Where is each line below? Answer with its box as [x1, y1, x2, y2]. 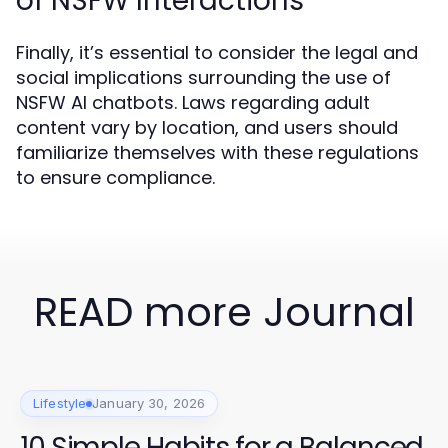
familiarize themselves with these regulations [16, 140, 419, 165]
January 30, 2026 [92, 395, 206, 411]
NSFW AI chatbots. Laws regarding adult [16, 90, 370, 115]
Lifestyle [33, 395, 87, 411]
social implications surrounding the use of [16, 65, 391, 90]
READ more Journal [33, 284, 415, 340]
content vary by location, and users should [16, 115, 398, 140]
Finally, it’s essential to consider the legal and [16, 40, 418, 65]
